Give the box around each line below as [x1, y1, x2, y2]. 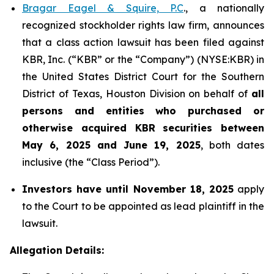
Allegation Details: [10, 244, 104, 256]
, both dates [200, 139, 264, 151]
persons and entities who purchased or [22, 105, 264, 117]
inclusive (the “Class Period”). [22, 156, 160, 168]
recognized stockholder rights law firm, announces [22, 19, 264, 31]
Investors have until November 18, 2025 [22, 183, 234, 195]
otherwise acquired [22, 122, 135, 134]
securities [163, 122, 213, 134]
